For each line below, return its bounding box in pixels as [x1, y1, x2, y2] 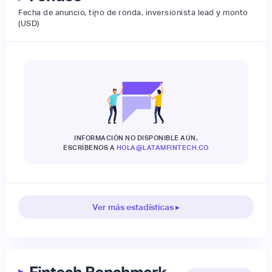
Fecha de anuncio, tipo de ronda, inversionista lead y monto [18, 8, 248, 18]
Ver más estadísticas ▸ [92, 202, 180, 212]
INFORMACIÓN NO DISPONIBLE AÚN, [74, 134, 198, 142]
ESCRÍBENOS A [63, 144, 117, 152]
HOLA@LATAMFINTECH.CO [116, 144, 209, 152]
